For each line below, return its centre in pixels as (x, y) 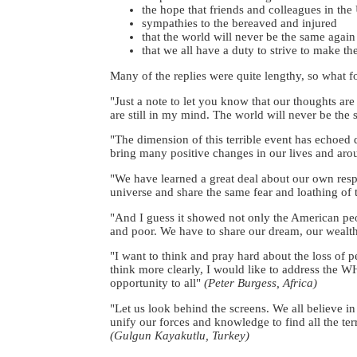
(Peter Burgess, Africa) (261, 283)
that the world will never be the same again (249, 37)
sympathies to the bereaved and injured (239, 24)
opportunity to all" (157, 283)
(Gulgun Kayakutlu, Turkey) (180, 335)
